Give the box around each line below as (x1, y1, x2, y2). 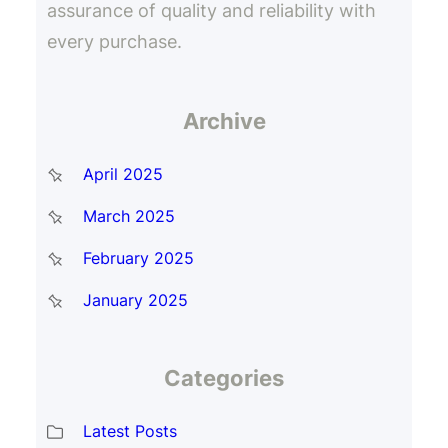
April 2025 (82, 163, 163, 184)
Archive (182, 107, 266, 134)
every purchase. (46, 31, 182, 53)
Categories (164, 364, 284, 391)
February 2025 (82, 247, 194, 268)
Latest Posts (82, 420, 177, 441)
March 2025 (82, 205, 175, 226)
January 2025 (82, 289, 188, 310)
